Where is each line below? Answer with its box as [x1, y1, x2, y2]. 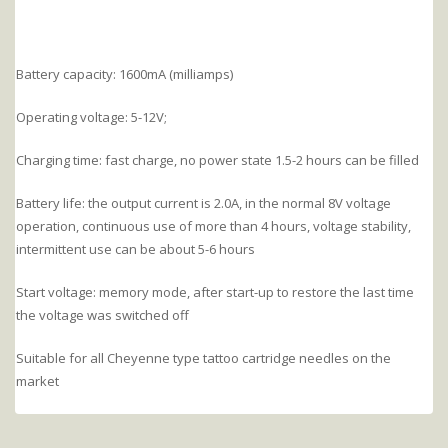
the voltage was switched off [16, 305, 189, 324]
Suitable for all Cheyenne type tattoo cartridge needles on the [16, 348, 391, 367]
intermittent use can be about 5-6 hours [16, 239, 255, 258]
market [16, 371, 59, 390]
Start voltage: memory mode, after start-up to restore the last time [16, 282, 414, 301]
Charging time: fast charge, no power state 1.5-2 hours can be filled [16, 150, 419, 169]
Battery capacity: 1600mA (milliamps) [16, 64, 233, 83]
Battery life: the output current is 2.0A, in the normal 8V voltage [16, 193, 391, 212]
